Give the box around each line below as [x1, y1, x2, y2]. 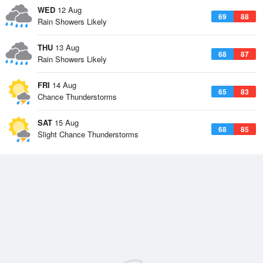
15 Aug [52, 117, 79, 128]
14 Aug [50, 79, 76, 90]
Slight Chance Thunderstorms [38, 129, 139, 140]
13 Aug [53, 42, 79, 53]
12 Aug [55, 4, 82, 15]
